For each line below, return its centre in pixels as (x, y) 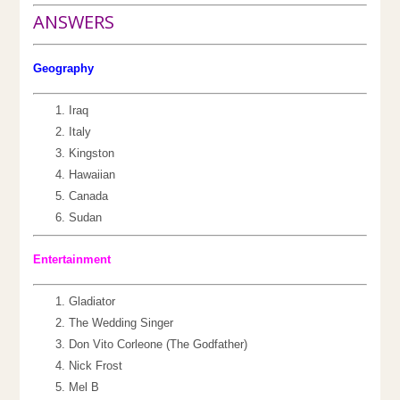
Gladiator (92, 302)
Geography (64, 69)
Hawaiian (92, 175)
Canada (89, 196)
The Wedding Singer (121, 323)
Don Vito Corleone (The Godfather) (158, 345)
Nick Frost (96, 366)
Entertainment (72, 260)
